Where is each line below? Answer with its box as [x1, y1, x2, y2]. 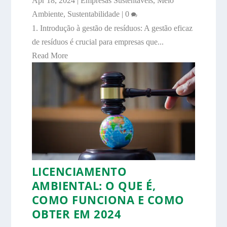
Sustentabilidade [67, 9, 120, 18]
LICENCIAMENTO [31, 164, 127, 179]
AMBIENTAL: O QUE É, [31, 178, 156, 194]
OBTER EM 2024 [31, 206, 122, 222]
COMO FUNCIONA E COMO [31, 192, 184, 208]
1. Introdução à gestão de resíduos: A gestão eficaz [31, 23, 193, 32]
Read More [31, 51, 68, 60]
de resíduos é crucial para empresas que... [31, 37, 164, 46]
